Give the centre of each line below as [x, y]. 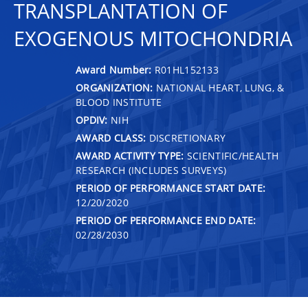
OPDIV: [92, 120]
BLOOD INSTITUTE [119, 102]
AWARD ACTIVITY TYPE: [130, 155]
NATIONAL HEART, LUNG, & [219, 87]
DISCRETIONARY [186, 137]
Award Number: [115, 69]
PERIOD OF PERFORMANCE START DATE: [171, 188]
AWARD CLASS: [111, 137]
